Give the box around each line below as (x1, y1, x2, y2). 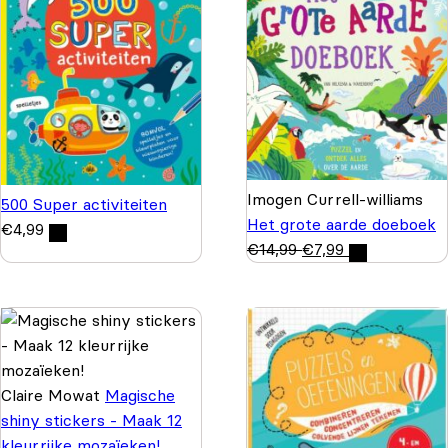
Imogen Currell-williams (247, 189, 423, 210)
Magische (105, 385, 175, 406)
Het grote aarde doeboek (247, 214, 436, 235)
